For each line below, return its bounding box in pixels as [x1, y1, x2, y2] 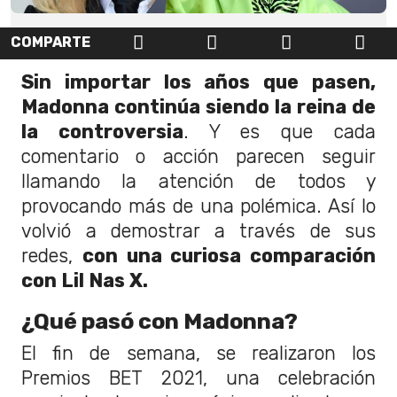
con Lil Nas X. [21, 269, 152, 292]
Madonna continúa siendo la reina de [21, 96, 376, 119]
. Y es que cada [183, 121, 377, 144]
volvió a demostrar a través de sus [21, 220, 376, 243]
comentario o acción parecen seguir [21, 145, 376, 168]
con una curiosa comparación [82, 245, 376, 268]
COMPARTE [11, 34, 90, 51]
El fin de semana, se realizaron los [21, 342, 376, 365]
